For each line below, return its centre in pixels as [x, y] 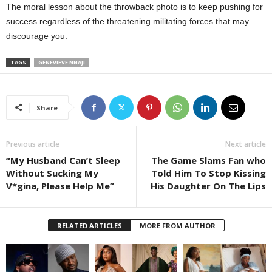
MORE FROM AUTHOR [177, 226]
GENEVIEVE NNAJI [62, 63]
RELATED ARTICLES [89, 226]
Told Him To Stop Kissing [209, 173]
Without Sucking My [52, 173]
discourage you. [37, 36]
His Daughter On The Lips [208, 186]
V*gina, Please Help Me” [60, 186]
